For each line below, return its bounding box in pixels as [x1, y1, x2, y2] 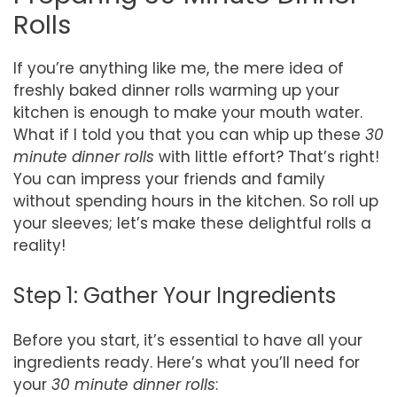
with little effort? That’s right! [154, 146, 379, 167]
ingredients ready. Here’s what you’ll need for [13, 351, 360, 373]
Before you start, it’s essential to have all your [13, 329, 362, 351]
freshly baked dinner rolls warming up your [13, 80, 339, 101]
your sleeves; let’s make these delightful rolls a [13, 213, 371, 234]
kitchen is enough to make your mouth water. [13, 102, 362, 123]
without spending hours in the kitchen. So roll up [13, 191, 378, 212]
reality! [13, 235, 66, 256]
